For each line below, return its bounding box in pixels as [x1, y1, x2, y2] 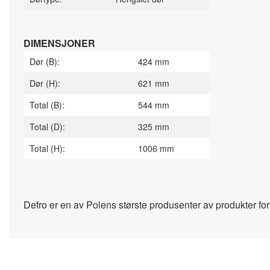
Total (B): [30, 99, 89, 111]
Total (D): [30, 121, 65, 133]
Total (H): [30, 142, 65, 154]
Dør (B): [30, 55, 60, 67]
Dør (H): [30, 77, 63, 89]
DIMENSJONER [24, 36, 95, 50]
